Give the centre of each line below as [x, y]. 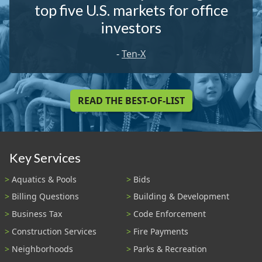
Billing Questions [45, 196]
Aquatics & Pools [44, 179]
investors [131, 27]
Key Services [45, 158]
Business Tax [37, 214]
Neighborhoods [42, 249]
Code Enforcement [170, 214]
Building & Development [181, 196]
